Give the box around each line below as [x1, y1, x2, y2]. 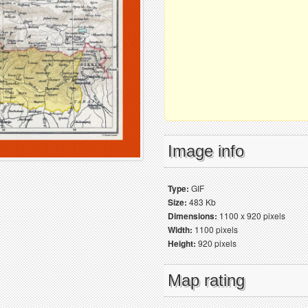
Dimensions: [168, 210, 217, 222]
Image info [168, 142, 244, 160]
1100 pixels [192, 223, 238, 235]
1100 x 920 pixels [217, 210, 285, 221]
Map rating [168, 271, 245, 289]
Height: [168, 237, 196, 250]
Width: [168, 223, 192, 236]
